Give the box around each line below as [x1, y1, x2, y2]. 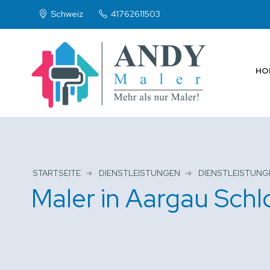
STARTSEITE [33, 168, 81, 178]
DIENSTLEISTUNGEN [99, 168, 180, 178]
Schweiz [49, 8, 83, 19]
